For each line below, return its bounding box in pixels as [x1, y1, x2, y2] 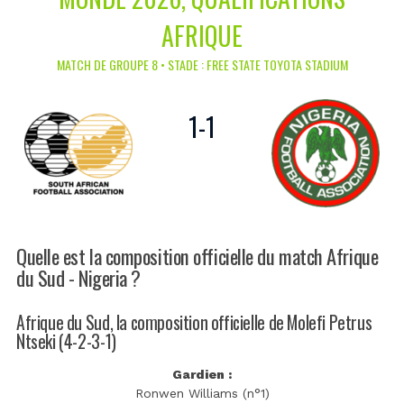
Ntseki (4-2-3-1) [16, 327, 116, 354]
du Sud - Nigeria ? [16, 262, 141, 292]
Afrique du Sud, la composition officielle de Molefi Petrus [16, 308, 372, 335]
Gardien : [172, 367, 232, 382]
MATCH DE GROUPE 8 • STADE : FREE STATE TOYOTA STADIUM [56, 55, 348, 75]
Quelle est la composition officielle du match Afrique [16, 240, 379, 271]
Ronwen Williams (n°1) [134, 386, 270, 401]
